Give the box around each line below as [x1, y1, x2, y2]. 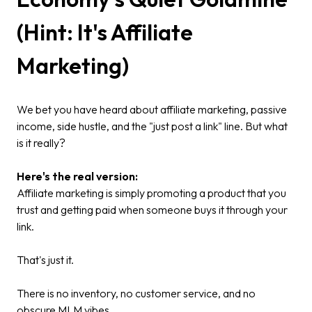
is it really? [17, 135, 65, 150]
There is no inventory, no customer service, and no [17, 286, 256, 300]
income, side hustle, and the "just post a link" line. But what [17, 118, 288, 133]
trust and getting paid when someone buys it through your [17, 202, 288, 217]
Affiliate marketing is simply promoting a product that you [17, 185, 286, 200]
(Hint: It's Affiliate [17, 18, 193, 47]
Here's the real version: [17, 169, 138, 183]
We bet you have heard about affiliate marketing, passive [17, 102, 287, 116]
